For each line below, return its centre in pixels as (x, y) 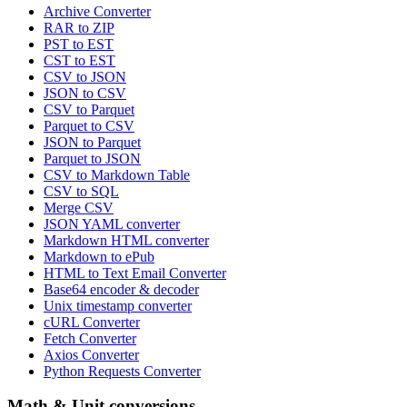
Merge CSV (79, 207)
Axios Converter (91, 354)
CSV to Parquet (89, 109)
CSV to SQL (81, 191)
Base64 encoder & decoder (121, 289)
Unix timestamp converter (118, 305)
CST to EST (79, 60)
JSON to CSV (85, 93)
